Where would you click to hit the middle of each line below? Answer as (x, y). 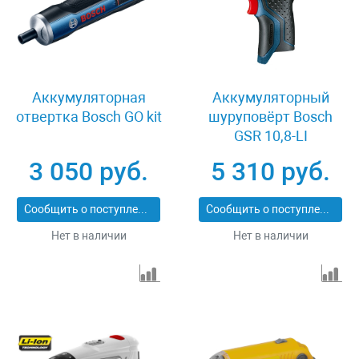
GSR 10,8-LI (270, 136)
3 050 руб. (89, 171)
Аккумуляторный (270, 97)
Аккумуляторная (89, 97)
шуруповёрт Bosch (270, 117)
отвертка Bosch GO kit (89, 117)
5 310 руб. (270, 171)
